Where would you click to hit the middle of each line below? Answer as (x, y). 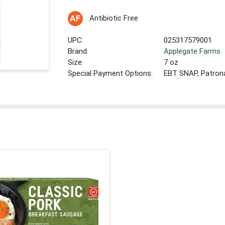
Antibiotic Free (114, 18)
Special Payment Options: (110, 73)
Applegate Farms (192, 51)
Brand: (78, 51)
